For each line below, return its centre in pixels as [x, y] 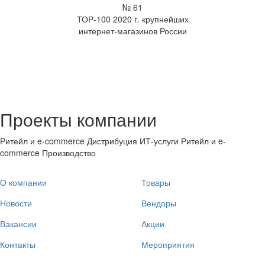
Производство [69, 152]
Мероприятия [168, 244]
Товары [156, 182]
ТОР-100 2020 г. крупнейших [132, 19]
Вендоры [159, 203]
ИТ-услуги [159, 140]
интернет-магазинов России [132, 30]
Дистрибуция [112, 140]
